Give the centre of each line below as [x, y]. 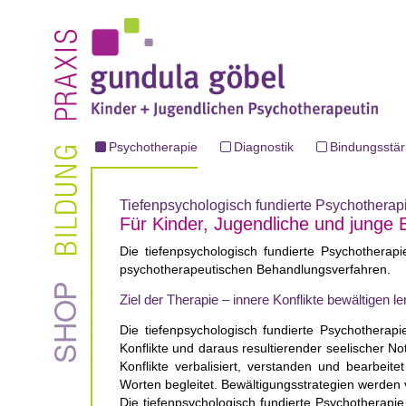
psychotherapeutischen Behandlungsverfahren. [255, 269]
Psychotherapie [153, 147]
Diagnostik [264, 147]
